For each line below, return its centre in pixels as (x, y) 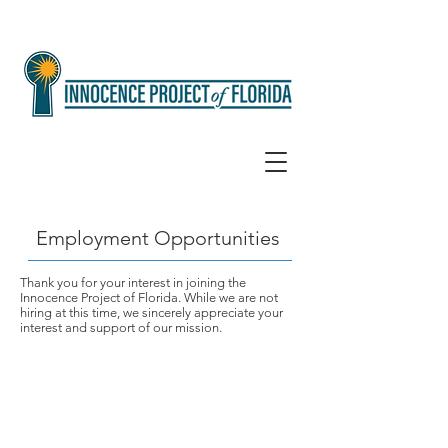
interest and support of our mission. (121, 327)
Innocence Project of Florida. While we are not (149, 297)
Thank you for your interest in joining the (133, 282)
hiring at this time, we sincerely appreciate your (151, 312)
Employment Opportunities (158, 238)
